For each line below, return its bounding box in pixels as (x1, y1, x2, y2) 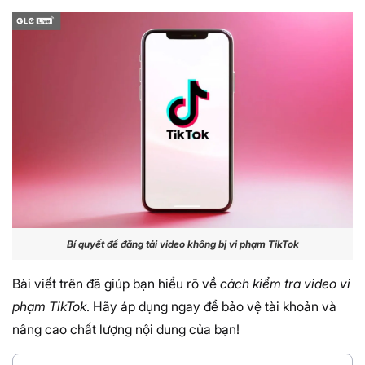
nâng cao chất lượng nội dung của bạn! (12, 320, 240, 337)
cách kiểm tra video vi (220, 275, 350, 292)
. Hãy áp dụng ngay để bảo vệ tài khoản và (86, 297, 336, 314)
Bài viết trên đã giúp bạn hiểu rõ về (12, 275, 220, 292)
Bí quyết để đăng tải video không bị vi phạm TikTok (66, 238, 299, 251)
